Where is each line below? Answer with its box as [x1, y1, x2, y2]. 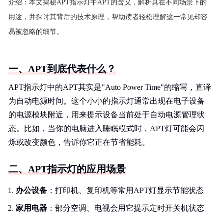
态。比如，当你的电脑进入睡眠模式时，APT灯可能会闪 [8, 124, 204, 133]
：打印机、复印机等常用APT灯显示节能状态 [47, 186, 204, 194]
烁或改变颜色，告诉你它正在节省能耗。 [8, 138, 150, 146]
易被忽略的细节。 [8, 28, 63, 35]
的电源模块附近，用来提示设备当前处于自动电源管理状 [8, 110, 205, 119]
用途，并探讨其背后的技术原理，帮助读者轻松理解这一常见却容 [8, 13, 208, 21]
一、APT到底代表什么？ [8, 63, 116, 74]
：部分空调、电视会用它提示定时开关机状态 [47, 204, 204, 212]
